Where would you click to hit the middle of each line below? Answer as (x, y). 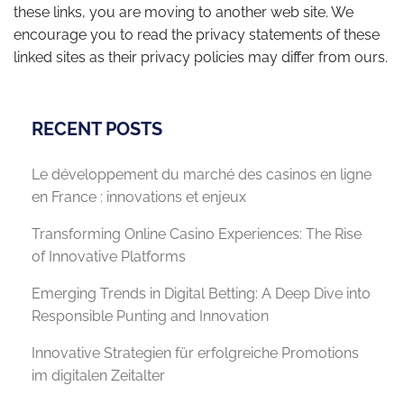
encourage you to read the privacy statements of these (197, 35)
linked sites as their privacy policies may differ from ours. (201, 58)
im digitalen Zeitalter (98, 376)
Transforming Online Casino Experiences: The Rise (197, 234)
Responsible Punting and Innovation (150, 317)
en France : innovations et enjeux (139, 197)
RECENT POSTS (97, 129)
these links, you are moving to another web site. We (184, 13)
